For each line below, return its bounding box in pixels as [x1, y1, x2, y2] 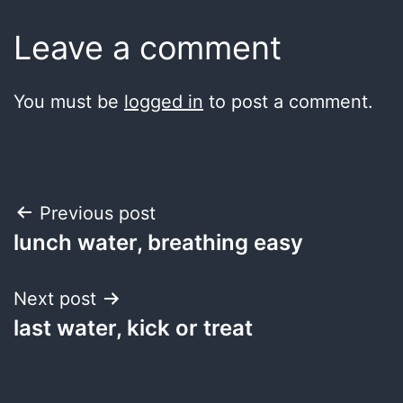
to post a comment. [203, 90, 373, 112]
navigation [13, 238, 170, 279]
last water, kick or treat [13, 314, 253, 341]
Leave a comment [13, 27, 282, 67]
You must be [13, 90, 124, 112]
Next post [13, 287, 96, 309]
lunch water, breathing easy [13, 228, 303, 255]
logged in [124, 90, 203, 112]
